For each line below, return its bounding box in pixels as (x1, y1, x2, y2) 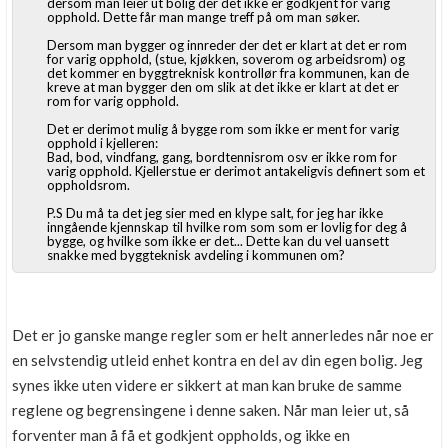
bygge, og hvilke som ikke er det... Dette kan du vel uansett (47, 233, 389, 249)
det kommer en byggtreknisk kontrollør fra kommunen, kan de (47, 65, 409, 81)
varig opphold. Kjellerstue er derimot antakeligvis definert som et (47, 163, 425, 179)
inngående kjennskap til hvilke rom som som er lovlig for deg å (47, 219, 407, 235)
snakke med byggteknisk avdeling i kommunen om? (47, 247, 345, 263)
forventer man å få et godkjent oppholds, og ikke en (12, 426, 350, 444)
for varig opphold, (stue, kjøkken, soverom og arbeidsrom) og (47, 51, 405, 67)
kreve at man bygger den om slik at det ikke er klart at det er (47, 79, 399, 95)
